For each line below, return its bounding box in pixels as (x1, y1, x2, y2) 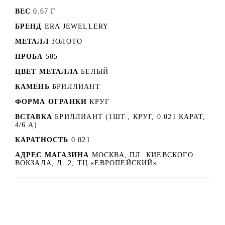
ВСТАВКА (15, 113, 52, 121)
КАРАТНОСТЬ (15, 136, 69, 144)
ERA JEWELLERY (44, 22, 109, 30)
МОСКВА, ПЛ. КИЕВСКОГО (91, 151, 193, 159)
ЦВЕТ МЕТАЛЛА (15, 67, 78, 75)
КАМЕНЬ (15, 82, 50, 90)
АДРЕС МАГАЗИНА (15, 151, 92, 159)
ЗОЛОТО (51, 37, 83, 45)
